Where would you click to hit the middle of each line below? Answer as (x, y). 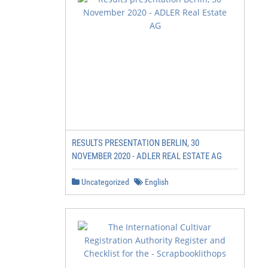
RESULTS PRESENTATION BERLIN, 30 (135, 143)
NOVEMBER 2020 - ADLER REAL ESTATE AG (147, 156)
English (156, 182)
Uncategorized (104, 182)
